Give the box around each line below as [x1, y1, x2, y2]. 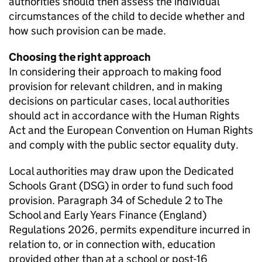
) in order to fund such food [105, 179, 233, 192]
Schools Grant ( [9, 179, 83, 192]
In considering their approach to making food [9, 65, 222, 78]
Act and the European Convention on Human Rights [9, 123, 253, 137]
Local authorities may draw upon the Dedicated [9, 164, 234, 178]
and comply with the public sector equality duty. [9, 138, 243, 151]
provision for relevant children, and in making [9, 80, 222, 93]
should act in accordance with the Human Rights [9, 109, 240, 122]
